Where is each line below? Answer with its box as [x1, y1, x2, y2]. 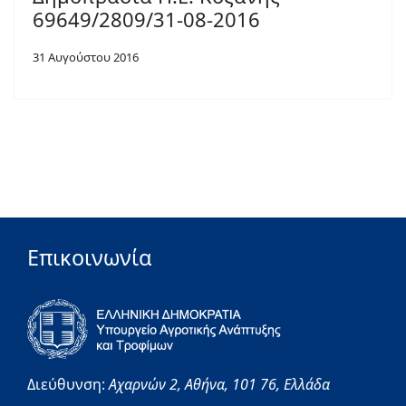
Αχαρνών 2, [109, 373, 185, 394]
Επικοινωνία [27, 243, 151, 273]
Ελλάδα [284, 373, 333, 394]
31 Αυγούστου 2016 [33, 49, 139, 66]
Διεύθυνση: [27, 373, 109, 394]
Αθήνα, [185, 373, 232, 394]
